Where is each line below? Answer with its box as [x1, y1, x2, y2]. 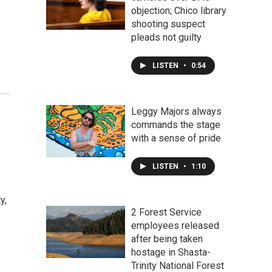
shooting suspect [131, 18, 205, 30]
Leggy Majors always [131, 106, 222, 117]
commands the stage [131, 119, 220, 131]
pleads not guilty [131, 32, 202, 43]
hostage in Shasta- [131, 246, 211, 258]
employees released [131, 220, 219, 231]
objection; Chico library [131, 5, 226, 16]
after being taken [131, 233, 203, 245]
